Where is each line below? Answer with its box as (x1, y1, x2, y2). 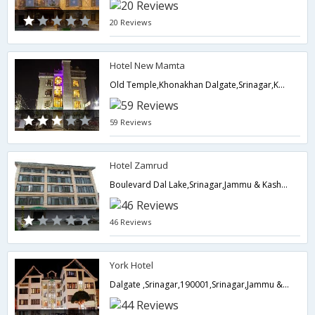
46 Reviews (110, 217, 152, 227)
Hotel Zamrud (110, 159, 169, 172)
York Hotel (110, 259, 154, 271)
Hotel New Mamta (110, 59, 186, 72)
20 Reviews (110, 17, 152, 27)
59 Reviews (110, 117, 152, 127)
